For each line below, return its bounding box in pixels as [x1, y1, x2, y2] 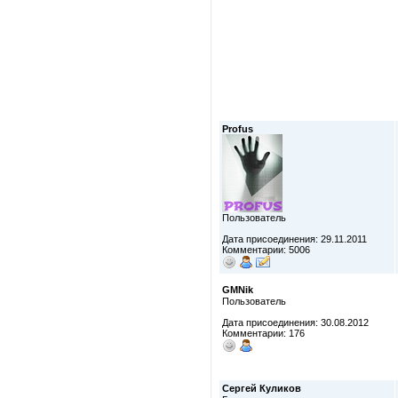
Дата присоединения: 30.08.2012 [222, 317, 369, 328]
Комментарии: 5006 [222, 244, 310, 255]
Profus [222, 123, 253, 134]
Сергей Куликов [222, 383, 301, 394]
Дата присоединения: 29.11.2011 [222, 234, 367, 244]
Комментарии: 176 [222, 328, 305, 338]
